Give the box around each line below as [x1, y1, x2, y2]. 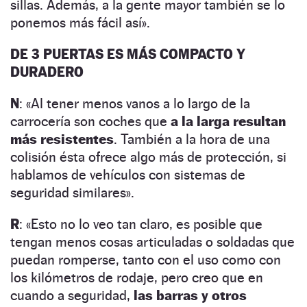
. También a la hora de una [114, 130, 270, 147]
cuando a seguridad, [10, 286, 134, 304]
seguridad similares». [10, 184, 134, 201]
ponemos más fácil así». [10, 14, 150, 31]
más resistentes [10, 130, 114, 147]
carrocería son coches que [10, 112, 171, 130]
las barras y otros [134, 286, 247, 304]
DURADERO [10, 63, 84, 80]
